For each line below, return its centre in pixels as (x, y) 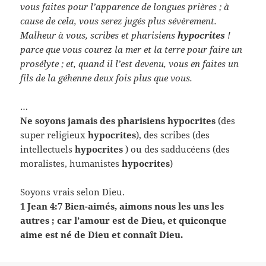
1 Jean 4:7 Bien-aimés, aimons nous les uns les (122, 206)
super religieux (54, 134)
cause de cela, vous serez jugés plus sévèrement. (119, 20)
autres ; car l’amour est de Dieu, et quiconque (124, 220)
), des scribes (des (173, 134)
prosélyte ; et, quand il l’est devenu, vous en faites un (130, 63)
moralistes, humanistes (71, 163)
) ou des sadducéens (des (178, 149)
